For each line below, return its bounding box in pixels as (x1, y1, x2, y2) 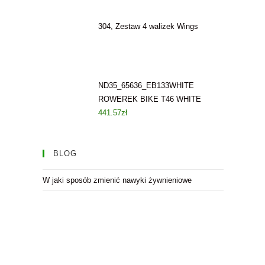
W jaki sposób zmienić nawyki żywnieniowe (43, 176, 192, 185)
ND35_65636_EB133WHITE (98, 81, 194, 90)
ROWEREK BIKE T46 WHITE (98, 95, 201, 104)
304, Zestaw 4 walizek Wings (98, 22, 198, 31)
